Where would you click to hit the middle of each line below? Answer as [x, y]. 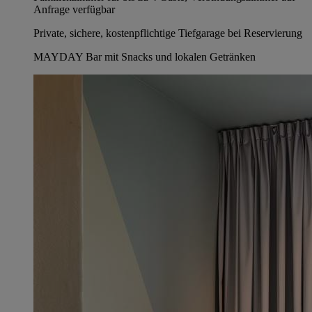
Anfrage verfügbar [74, 9]
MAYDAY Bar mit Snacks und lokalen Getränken [145, 56]
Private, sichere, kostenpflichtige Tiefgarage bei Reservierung [168, 33]
